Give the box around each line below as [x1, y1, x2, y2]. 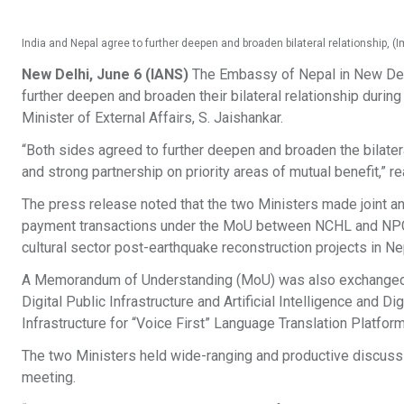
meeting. [22, 369, 76, 387]
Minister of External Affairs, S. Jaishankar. [22, 109, 287, 127]
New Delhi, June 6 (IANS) [22, 66, 188, 84]
